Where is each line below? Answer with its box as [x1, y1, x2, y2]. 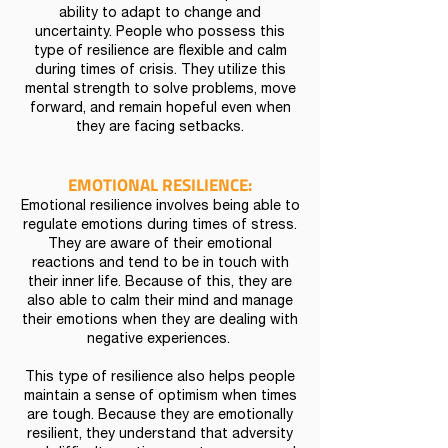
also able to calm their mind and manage [27, 295, 293, 309]
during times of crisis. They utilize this [34, 64, 286, 78]
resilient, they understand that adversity [27, 428, 293, 442]
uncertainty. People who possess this [35, 26, 285, 40]
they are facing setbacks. [76, 121, 244, 135]
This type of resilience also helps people [25, 371, 295, 385]
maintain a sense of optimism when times [23, 390, 297, 404]
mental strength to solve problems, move [24, 83, 296, 97]
